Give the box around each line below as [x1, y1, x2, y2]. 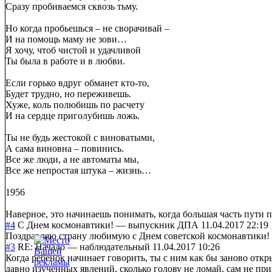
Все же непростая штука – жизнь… [5, 165, 151, 175]
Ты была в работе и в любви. [5, 55, 125, 66]
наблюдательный [80, 241, 150, 252]
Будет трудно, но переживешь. [5, 88, 131, 99]
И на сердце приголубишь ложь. [5, 110, 140, 121]
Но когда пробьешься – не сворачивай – [5, 22, 169, 33]
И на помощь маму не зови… [5, 33, 127, 44]
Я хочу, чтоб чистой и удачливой [5, 44, 141, 55]
